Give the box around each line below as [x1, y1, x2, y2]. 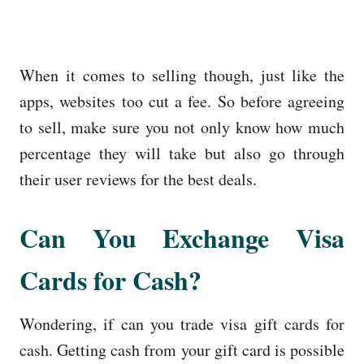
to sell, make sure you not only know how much [19, 115, 344, 138]
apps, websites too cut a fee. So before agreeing [19, 89, 344, 112]
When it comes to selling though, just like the [19, 63, 344, 86]
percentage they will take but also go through [19, 141, 344, 164]
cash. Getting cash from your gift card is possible [19, 338, 344, 361]
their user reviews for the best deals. [19, 167, 257, 190]
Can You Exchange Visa [19, 218, 344, 257]
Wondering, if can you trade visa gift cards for [19, 312, 344, 335]
